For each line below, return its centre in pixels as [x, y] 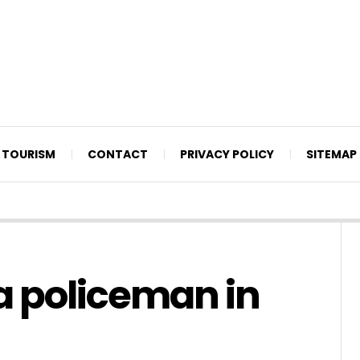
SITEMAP [331, 154]
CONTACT [118, 154]
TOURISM [29, 154]
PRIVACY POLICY [227, 154]
